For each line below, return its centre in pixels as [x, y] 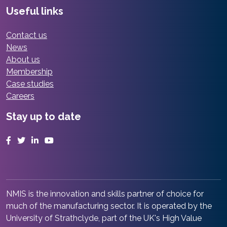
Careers [20, 96]
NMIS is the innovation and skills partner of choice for [105, 194]
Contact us [27, 35]
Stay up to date [44, 117]
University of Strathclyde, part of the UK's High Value [104, 218]
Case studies [30, 84]
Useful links [35, 11]
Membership [29, 72]
